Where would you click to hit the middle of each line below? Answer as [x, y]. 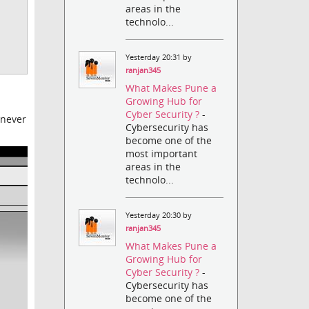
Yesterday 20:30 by [159, 216]
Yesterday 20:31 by [159, 57]
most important [162, 154]
